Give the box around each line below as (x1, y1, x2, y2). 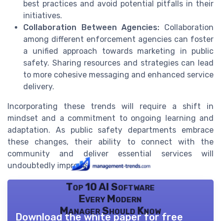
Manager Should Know (60, 205, 161, 217)
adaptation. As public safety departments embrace (7, 125, 214, 135)
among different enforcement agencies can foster (23, 35, 214, 44)
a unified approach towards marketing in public (23, 46, 214, 56)
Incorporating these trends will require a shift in (7, 102, 214, 111)
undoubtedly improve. (7, 161, 89, 171)
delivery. (23, 82, 54, 92)
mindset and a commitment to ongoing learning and (7, 113, 214, 123)
